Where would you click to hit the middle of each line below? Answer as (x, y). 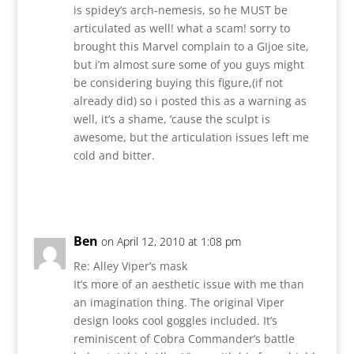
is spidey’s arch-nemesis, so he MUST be (180, 9)
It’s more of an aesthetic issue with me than (188, 284)
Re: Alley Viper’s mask (130, 265)
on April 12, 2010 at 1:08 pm (171, 241)
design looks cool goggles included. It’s (175, 320)
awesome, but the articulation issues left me (191, 137)
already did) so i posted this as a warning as (190, 100)
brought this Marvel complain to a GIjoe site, (191, 46)
